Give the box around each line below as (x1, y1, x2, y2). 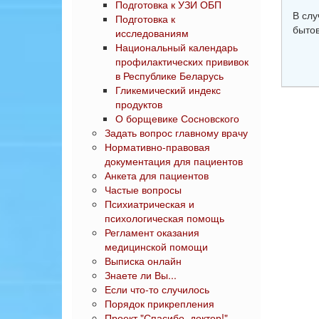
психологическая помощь (105, 211, 224, 225)
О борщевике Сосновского (115, 111, 239, 125)
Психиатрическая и (105, 197, 194, 211)
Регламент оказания (105, 225, 199, 239)
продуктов (115, 97, 162, 111)
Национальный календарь (115, 40, 238, 54)
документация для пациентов (105, 154, 243, 168)
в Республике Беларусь (115, 68, 224, 83)
